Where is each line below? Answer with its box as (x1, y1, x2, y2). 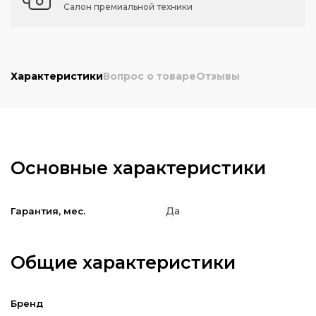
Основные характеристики (11, 157, 266, 178)
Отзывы (196, 70, 240, 83)
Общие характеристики (11, 252, 236, 273)
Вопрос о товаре (103, 70, 196, 83)
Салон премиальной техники (63, 1, 193, 12)
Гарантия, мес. (11, 205, 85, 217)
